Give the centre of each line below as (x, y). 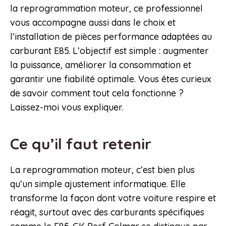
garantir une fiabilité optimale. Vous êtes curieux (111, 79)
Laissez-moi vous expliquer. (67, 107)
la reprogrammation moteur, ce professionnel (106, 9)
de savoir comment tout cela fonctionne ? (97, 93)
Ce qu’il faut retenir (83, 144)
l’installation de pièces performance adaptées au (111, 37)
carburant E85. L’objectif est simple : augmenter (109, 51)
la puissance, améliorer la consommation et (101, 65)
